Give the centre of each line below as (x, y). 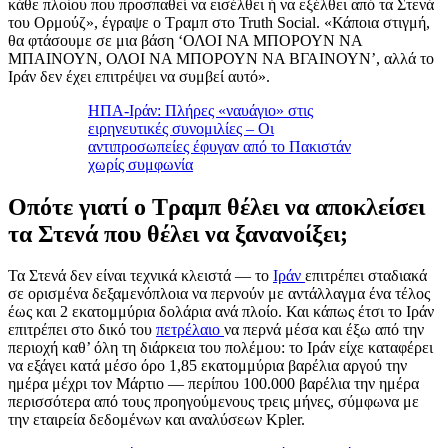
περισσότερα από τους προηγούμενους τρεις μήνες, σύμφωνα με (213, 402)
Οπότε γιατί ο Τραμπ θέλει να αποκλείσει (216, 206)
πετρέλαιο (190, 330)
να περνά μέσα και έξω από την (324, 330)
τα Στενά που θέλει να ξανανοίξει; (178, 233)
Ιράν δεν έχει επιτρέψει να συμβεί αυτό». (139, 76)
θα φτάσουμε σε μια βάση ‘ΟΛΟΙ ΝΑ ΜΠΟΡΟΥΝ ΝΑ (185, 40)
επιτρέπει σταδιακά (366, 276)
